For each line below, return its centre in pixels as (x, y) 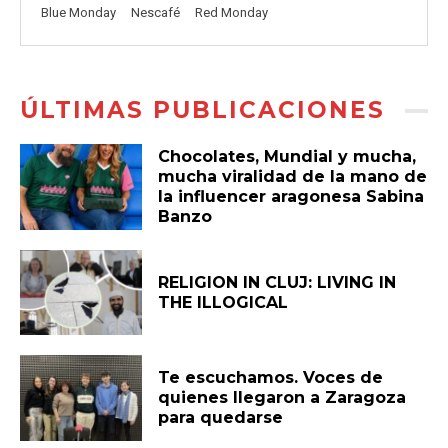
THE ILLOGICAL (223, 302)
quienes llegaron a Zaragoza (282, 398)
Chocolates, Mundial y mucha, (287, 156)
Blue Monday (78, 13)
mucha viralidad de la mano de (293, 176)
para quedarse (221, 418)
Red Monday (231, 13)
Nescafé (155, 13)
